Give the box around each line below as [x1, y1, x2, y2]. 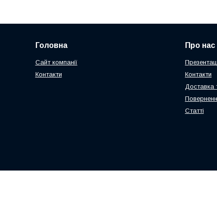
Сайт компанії [35, 59, 77, 66]
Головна [35, 41, 67, 50]
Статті [185, 107, 204, 115]
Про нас [185, 41, 215, 50]
